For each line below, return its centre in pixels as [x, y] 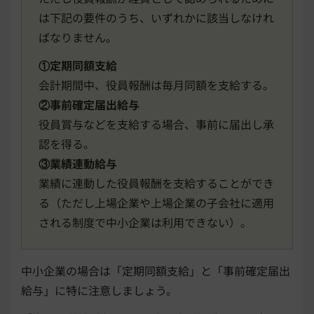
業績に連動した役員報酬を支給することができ [156, 183]
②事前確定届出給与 [89, 104]
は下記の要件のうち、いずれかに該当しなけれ [156, 17]
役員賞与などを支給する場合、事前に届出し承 [156, 124]
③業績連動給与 [78, 163]
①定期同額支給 [78, 65]
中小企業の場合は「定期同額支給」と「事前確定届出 [156, 270]
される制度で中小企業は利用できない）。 [145, 222]
